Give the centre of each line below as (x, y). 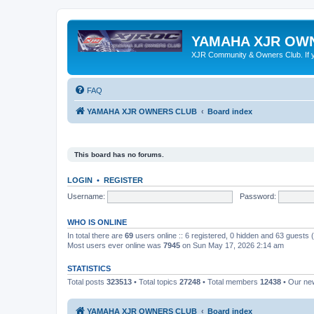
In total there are (96, 235)
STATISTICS (89, 268)
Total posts (87, 282)
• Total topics (156, 282)
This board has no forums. (119, 155)
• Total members (230, 282)
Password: (258, 196)
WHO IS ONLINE (97, 222)
